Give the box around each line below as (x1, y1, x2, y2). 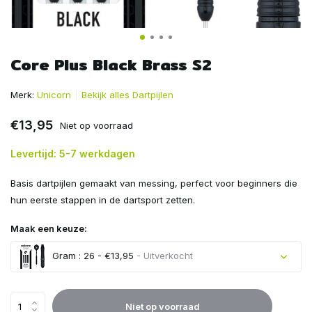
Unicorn (37, 89, 71, 100)
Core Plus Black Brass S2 (10, 53, 212, 77)
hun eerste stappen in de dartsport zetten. (10, 194, 195, 205)
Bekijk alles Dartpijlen (81, 89, 173, 100)
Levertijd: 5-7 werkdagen (10, 148, 135, 159)
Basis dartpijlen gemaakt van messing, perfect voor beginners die (10, 178, 297, 189)
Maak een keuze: (10, 223, 87, 234)
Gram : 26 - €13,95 (49, 250, 134, 262)
